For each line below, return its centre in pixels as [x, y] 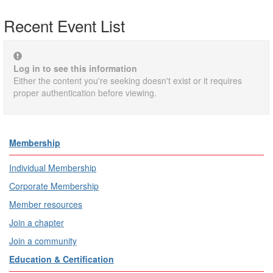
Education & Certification [62, 259]
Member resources [46, 204]
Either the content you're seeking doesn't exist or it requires [128, 80]
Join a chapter [37, 222]
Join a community [43, 240]
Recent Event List [64, 25]
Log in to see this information [75, 68]
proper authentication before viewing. [85, 92]
